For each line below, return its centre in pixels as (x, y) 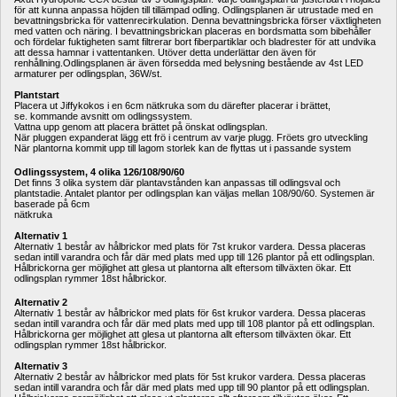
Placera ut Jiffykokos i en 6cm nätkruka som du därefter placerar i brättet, (172, 105)
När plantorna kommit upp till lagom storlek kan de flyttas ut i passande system (183, 148)
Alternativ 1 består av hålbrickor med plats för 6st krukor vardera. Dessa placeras (190, 312)
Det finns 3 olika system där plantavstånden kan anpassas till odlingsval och (177, 182)
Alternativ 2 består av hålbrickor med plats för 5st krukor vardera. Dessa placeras (190, 376)
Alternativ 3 (41, 366)
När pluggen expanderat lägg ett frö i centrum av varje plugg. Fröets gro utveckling (191, 137)
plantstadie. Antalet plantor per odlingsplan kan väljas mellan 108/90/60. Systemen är (195, 193)
